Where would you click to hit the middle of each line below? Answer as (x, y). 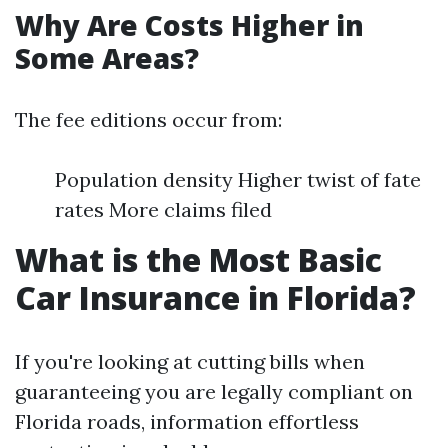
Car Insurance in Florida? (215, 297)
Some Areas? (107, 58)
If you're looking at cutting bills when (190, 361)
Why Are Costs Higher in (189, 25)
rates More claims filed (163, 209)
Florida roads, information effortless (187, 421)
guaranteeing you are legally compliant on (214, 391)
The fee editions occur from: (148, 119)
